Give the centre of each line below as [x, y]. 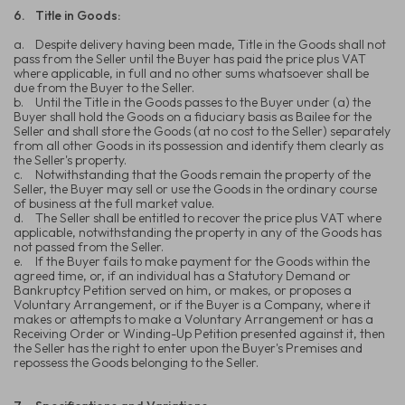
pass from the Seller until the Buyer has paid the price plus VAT [190, 58]
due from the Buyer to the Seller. [104, 87]
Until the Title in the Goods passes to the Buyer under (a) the [203, 102]
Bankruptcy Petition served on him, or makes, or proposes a [183, 290]
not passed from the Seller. [89, 246]
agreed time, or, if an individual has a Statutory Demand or [182, 275]
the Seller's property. [70, 160]
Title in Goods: [78, 15]
